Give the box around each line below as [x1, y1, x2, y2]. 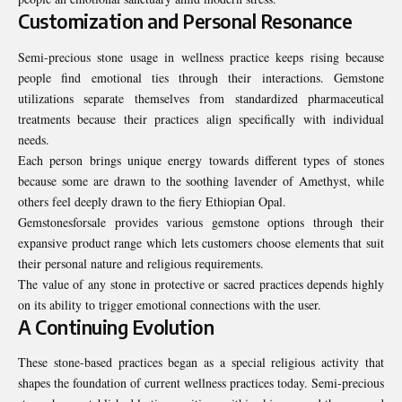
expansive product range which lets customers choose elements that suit [18, 233, 384, 251]
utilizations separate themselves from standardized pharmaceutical [18, 89, 384, 107]
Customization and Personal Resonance [18, 9, 352, 34]
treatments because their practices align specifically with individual [18, 109, 384, 127]
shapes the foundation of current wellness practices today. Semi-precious [18, 374, 384, 392]
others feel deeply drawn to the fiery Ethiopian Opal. [18, 192, 291, 210]
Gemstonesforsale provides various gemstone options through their [18, 213, 384, 231]
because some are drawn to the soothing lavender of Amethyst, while [18, 171, 384, 189]
